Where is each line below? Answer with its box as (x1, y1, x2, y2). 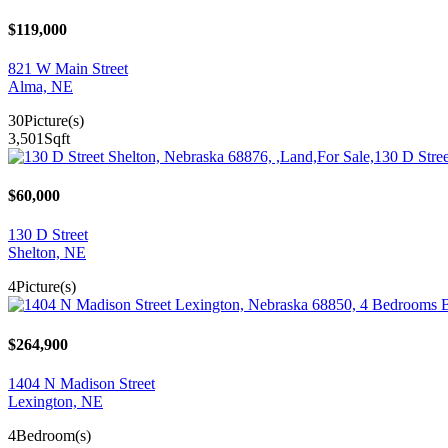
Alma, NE (8, 77, 73, 95)
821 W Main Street (8, 59, 128, 77)
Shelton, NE (8, 244, 86, 262)
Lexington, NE (8, 393, 103, 410)
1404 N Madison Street (8, 375, 155, 392)
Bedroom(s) (16, 427, 91, 444)
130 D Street (8, 226, 88, 244)
